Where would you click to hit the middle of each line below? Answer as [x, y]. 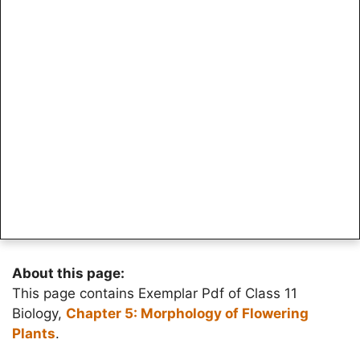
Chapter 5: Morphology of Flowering [187, 313]
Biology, [39, 313]
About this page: [68, 273]
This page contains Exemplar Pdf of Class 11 [155, 293]
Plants [34, 333]
